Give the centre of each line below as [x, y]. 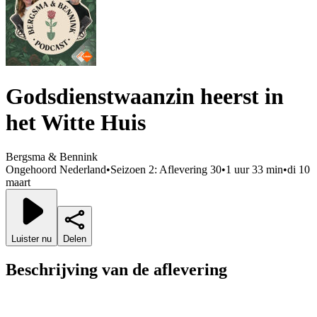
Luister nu [31, 239]
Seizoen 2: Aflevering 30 [166, 170]
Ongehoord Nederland [56, 170]
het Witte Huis [76, 123]
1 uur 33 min [254, 170]
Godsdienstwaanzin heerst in [145, 97]
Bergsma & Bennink [52, 157]
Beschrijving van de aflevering [116, 270]
